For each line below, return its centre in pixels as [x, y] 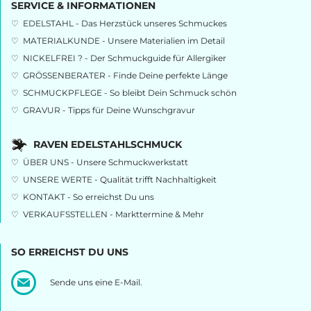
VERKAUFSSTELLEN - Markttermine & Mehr [114, 215]
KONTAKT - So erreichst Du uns [89, 197]
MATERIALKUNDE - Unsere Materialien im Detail [124, 40]
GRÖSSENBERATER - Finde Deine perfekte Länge [125, 75]
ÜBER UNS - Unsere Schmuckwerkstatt [106, 162]
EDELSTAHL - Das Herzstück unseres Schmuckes [125, 23]
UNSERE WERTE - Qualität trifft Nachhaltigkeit [120, 180]
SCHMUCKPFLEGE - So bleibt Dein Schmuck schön [130, 92]
